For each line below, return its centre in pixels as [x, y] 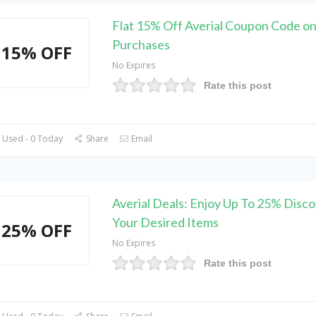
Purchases [141, 44]
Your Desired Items [165, 222]
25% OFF [37, 230]
